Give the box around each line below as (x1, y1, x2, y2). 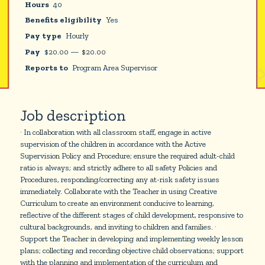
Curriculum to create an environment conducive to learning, (20, 198, 214, 208)
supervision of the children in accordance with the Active (20, 139, 206, 149)
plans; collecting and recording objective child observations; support (20, 245, 244, 256)
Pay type (25, 31, 62, 41)
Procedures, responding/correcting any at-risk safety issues (20, 174, 219, 185)
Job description (20, 106, 126, 125)
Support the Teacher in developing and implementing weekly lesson (20, 234, 243, 244)
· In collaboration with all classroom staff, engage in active (20, 127, 211, 137)
